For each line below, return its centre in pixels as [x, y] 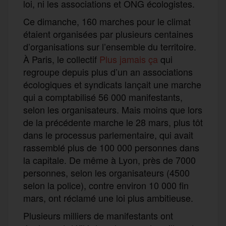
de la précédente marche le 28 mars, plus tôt [113, 122]
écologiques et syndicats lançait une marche [112, 84]
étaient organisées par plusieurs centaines [108, 34]
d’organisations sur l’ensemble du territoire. [110, 46]
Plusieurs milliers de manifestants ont [98, 215]
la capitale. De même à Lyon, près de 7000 [109, 160]
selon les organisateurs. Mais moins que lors [113, 109]
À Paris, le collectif [61, 59]
